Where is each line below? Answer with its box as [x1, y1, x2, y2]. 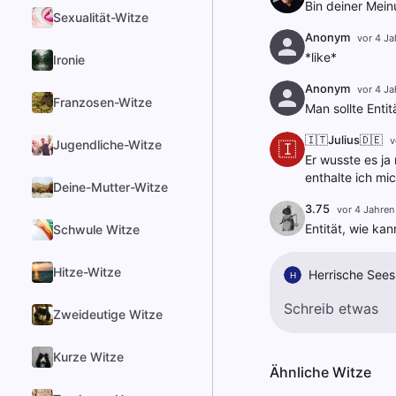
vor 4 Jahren [336, 203, 394, 216]
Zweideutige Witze [53, 307, 163, 322]
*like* [304, 49, 337, 65]
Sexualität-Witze [53, 10, 148, 25]
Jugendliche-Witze [53, 137, 162, 152]
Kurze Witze [53, 349, 124, 364]
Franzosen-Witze [53, 95, 152, 110]
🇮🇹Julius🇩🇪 [304, 133, 383, 147]
